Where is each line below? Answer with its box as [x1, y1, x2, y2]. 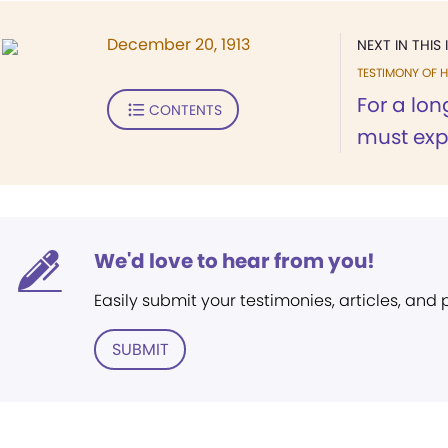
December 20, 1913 [107, 33, 250, 56]
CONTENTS [148, 99, 222, 120]
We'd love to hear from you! [94, 247, 375, 275]
